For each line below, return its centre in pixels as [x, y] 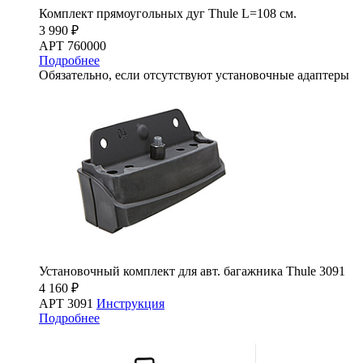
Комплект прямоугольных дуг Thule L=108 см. [168, 13]
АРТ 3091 [68, 303]
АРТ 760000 [73, 45]
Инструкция [130, 303]
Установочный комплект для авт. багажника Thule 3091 [192, 271]
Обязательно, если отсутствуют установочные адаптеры [194, 75]
